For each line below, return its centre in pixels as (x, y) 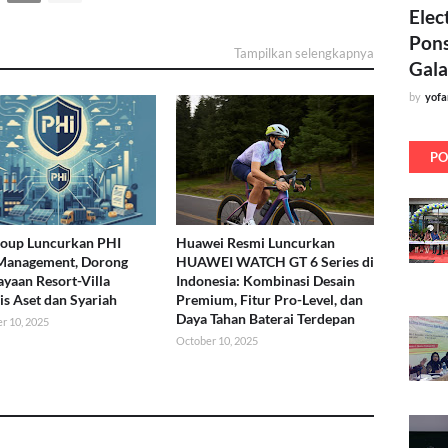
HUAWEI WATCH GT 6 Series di (274, 262)
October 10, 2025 (216, 341)
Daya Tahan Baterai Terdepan (265, 319)
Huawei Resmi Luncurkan (255, 243)
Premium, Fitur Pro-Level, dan (269, 300)
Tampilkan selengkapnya (304, 53)
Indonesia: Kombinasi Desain (265, 281)
